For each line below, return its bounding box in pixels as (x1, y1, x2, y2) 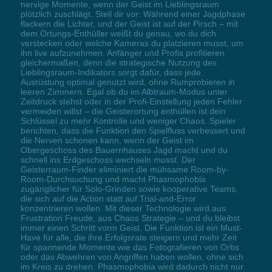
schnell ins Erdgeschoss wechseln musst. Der (20, 154, 195, 165)
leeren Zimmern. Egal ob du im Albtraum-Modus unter (20, 86, 228, 97)
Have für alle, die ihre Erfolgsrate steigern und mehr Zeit (20, 232, 237, 242)
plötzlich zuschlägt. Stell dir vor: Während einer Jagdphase (20, 8, 245, 19)
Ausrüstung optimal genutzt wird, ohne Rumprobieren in (20, 76, 235, 87)
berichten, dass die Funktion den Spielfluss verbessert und (20, 125, 245, 135)
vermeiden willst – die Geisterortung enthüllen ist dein (20, 106, 226, 116)
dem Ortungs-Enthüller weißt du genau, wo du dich (20, 28, 216, 38)
